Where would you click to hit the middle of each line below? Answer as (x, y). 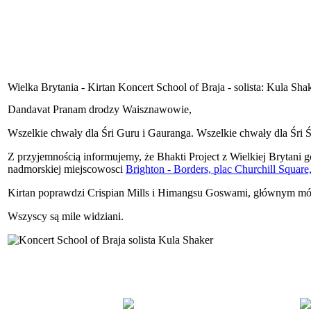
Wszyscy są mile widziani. (66, 216)
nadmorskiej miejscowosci (67, 169)
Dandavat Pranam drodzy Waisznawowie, (100, 109)
